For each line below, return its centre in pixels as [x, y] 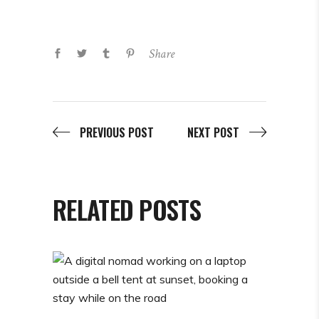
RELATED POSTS [127, 210]
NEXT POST [213, 133]
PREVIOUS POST [117, 133]
